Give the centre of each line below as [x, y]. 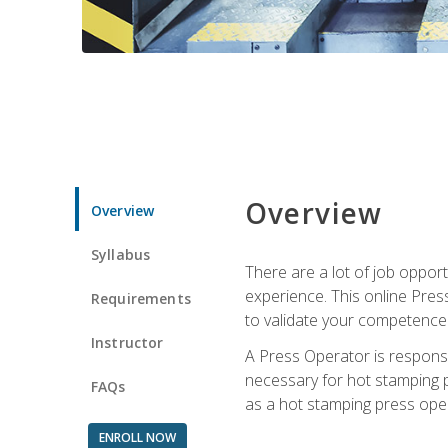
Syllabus [121, 254]
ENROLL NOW [137, 437]
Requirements [141, 298]
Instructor [127, 342]
